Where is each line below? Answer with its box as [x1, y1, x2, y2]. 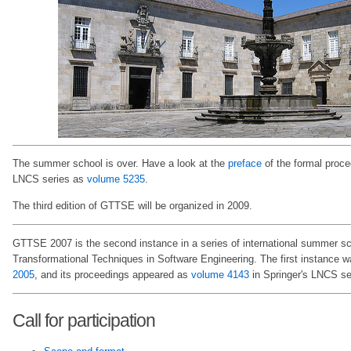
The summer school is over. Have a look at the [13, 157, 228, 170]
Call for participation [13, 310, 155, 331]
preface [228, 157, 262, 170]
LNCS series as [13, 173, 87, 186]
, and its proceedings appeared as [34, 268, 191, 280]
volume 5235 [87, 173, 145, 186]
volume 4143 [191, 268, 249, 280]
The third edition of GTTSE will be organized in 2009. [13, 199, 252, 212]
